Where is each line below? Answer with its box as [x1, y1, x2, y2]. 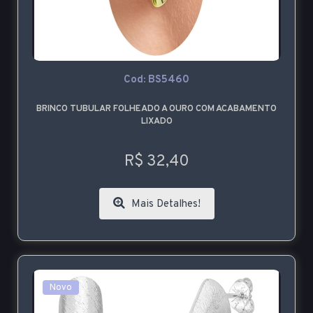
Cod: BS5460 [124, 73, 189, 87]
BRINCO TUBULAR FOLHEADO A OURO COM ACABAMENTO [36, 103, 277, 115]
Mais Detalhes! [128, 198, 201, 212]
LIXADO [140, 116, 173, 128]
